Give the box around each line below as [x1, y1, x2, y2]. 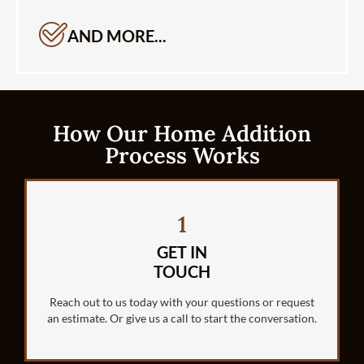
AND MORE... [67, 26, 167, 46]
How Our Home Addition [53, 119, 311, 148]
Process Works [104, 141, 260, 170]
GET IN [157, 242, 207, 262]
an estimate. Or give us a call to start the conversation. [47, 311, 317, 326]
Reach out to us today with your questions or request [50, 295, 314, 310]
